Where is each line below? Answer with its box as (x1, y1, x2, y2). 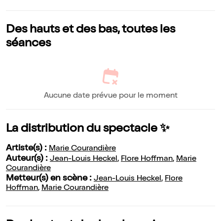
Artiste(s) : (6, 144, 49, 153)
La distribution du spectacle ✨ (6, 123, 170, 136)
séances (6, 38, 51, 50)
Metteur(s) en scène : (6, 174, 94, 184)
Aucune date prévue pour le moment (43, 92, 178, 101)
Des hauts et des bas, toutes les (6, 24, 175, 37)
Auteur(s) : (6, 154, 50, 164)
